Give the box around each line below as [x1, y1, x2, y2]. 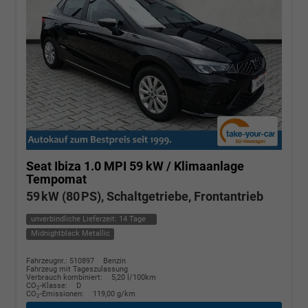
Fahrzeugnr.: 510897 [26, 256, 94, 265]
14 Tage [118, 214, 146, 223]
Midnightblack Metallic [30, 229, 110, 239]
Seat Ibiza [26, 158, 81, 173]
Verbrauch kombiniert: [26, 272, 104, 282]
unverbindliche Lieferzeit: [30, 214, 119, 223]
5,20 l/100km [111, 272, 156, 282]
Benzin [103, 256, 126, 265]
